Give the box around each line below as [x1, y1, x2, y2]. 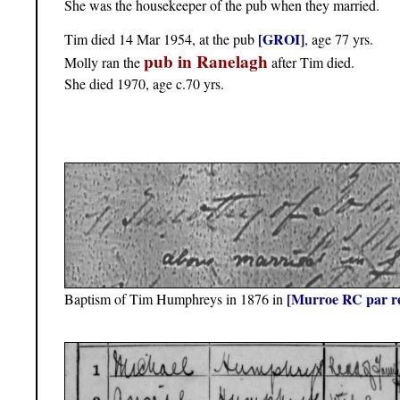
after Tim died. [268, 52, 354, 71]
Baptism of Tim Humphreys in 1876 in [64, 289, 287, 309]
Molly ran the [64, 52, 144, 71]
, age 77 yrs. [304, 29, 373, 48]
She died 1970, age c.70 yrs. [64, 73, 224, 93]
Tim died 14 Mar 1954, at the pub [64, 29, 258, 48]
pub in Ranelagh [144, 48, 268, 74]
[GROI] [258, 28, 304, 49]
